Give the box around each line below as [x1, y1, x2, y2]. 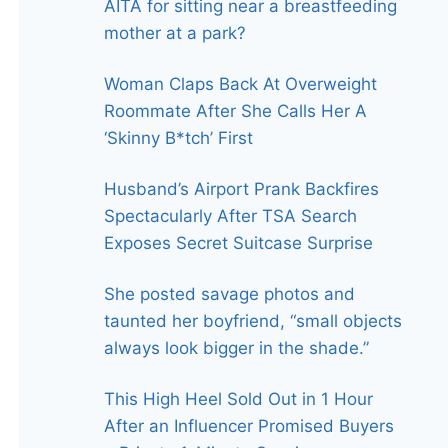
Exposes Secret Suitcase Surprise [104, 233, 374, 254]
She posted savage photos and [104, 284, 356, 305]
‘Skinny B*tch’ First [104, 128, 254, 149]
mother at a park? [104, 23, 247, 44]
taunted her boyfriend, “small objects [104, 311, 403, 332]
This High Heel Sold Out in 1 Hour [104, 389, 374, 410]
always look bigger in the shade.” [104, 338, 370, 359]
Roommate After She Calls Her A [104, 101, 368, 122]
